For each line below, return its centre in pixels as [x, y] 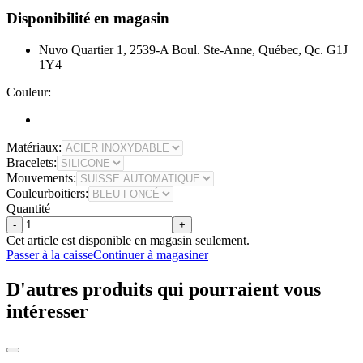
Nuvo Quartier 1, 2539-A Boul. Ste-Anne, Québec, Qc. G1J [193, 50]
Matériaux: [34, 147]
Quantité [28, 209]
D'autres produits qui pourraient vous [164, 290]
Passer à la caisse [50, 255]
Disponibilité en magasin [88, 19]
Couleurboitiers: [47, 194]
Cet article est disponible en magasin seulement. [128, 241]
